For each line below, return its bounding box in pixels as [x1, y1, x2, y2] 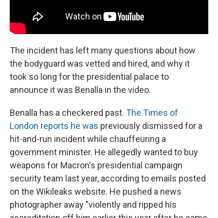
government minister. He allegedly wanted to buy [10, 146, 198, 157]
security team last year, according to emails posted [10, 173, 206, 183]
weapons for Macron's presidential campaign [10, 160, 182, 170]
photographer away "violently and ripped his [10, 199, 177, 210]
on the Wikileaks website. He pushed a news [10, 186, 182, 197]
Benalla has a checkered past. [10, 107, 126, 118]
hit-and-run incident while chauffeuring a [10, 133, 166, 144]
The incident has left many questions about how [10, 45, 196, 55]
